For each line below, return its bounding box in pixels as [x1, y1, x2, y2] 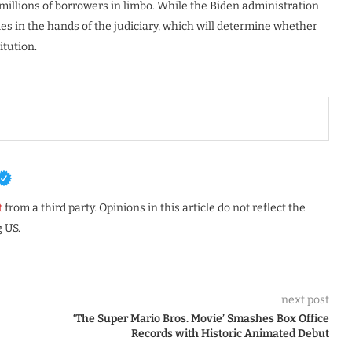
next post [280, 293, 329, 307]
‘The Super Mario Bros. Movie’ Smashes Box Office [72, 312, 329, 326]
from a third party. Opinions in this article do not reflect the [2, 201, 306, 215]
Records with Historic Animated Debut [130, 327, 329, 341]
